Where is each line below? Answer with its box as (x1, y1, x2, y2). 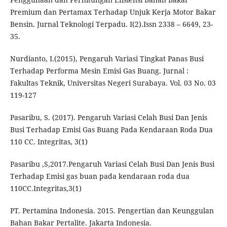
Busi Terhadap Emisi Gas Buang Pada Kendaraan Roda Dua (10, 125, 213, 135)
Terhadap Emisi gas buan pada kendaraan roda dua (10, 171, 190, 181)
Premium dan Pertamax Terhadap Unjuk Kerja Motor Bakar (10, 7, 216, 17)
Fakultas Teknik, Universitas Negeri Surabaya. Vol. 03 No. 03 (10, 78, 216, 88)
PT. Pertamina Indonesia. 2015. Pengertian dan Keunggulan (10, 206, 214, 216)
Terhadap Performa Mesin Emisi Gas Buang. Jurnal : (10, 66, 188, 76)
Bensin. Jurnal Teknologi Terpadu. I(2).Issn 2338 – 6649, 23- (10, 19, 213, 29)
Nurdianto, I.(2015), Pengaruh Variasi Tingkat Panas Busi (10, 54, 204, 64)
